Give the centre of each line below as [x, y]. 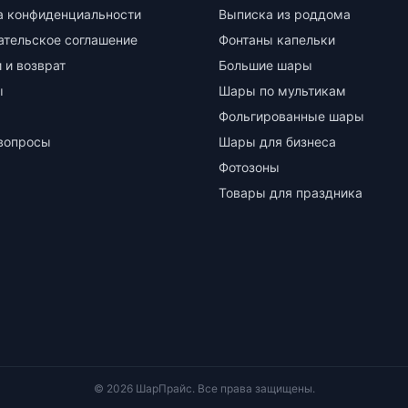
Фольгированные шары [291, 116]
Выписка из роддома [285, 14]
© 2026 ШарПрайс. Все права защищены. [204, 388]
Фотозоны [249, 167]
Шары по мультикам [282, 91]
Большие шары [265, 65]
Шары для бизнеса [277, 142]
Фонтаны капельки [277, 40]
